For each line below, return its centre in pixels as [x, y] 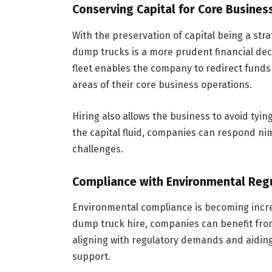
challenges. [97, 149]
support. [91, 257]
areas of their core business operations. [162, 84]
